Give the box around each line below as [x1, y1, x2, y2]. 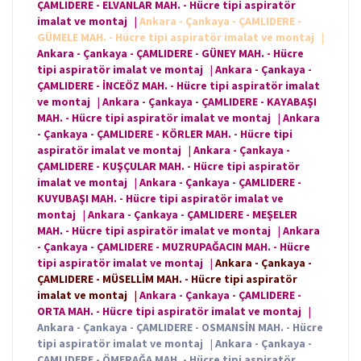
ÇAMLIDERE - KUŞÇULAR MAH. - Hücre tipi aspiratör [37, 159, 300, 174]
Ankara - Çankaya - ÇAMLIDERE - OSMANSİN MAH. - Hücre [37, 320, 323, 335]
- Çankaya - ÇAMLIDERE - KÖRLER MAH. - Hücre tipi [37, 127, 293, 142]
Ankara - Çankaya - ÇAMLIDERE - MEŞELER [88, 207, 297, 222]
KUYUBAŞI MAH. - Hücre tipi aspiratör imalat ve [37, 191, 284, 206]
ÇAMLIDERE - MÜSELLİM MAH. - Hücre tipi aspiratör [37, 272, 297, 287]
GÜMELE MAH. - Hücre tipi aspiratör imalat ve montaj [37, 30, 317, 45]
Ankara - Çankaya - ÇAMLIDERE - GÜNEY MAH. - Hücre [37, 46, 304, 61]
